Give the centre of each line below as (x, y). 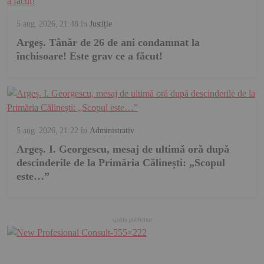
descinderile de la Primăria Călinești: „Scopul (121, 163)
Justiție (100, 24)
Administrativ (112, 131)
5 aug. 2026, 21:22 (47, 131)
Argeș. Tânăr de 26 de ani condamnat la (108, 43)
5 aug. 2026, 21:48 (47, 24)
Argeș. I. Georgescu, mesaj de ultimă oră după (123, 149)
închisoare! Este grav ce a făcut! (90, 56)
